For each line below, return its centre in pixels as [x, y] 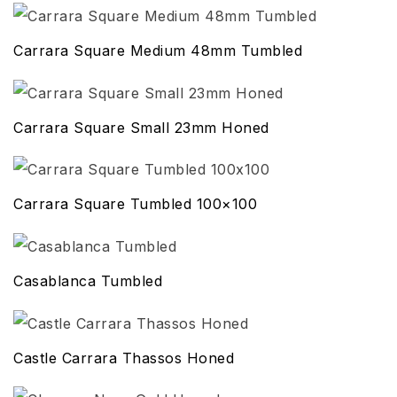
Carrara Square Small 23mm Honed [141, 127]
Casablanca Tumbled [88, 281]
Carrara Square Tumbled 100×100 [135, 204]
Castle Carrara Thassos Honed [124, 358]
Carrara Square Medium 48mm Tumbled [158, 51]
